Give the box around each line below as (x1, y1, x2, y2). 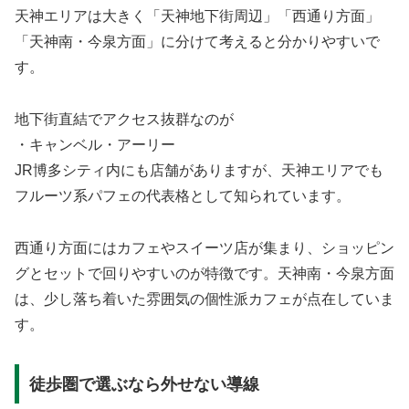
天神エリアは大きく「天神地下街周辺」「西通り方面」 (15, 8, 380, 25)
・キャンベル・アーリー (15, 137, 175, 153)
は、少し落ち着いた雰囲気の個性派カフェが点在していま (15, 291, 394, 308)
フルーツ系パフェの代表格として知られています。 (15, 188, 351, 204)
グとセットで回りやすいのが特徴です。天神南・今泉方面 (15, 266, 394, 282)
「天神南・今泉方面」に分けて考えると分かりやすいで (15, 34, 380, 50)
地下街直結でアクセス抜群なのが (15, 111, 234, 128)
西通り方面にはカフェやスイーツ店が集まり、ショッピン (15, 240, 394, 257)
